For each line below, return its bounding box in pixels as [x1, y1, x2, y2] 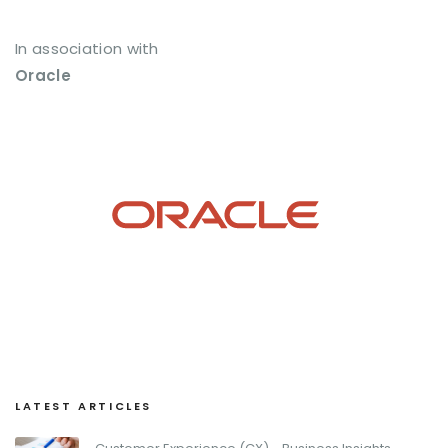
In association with [15, 38, 159, 59]
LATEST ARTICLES [15, 398, 152, 414]
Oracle [15, 65, 71, 86]
